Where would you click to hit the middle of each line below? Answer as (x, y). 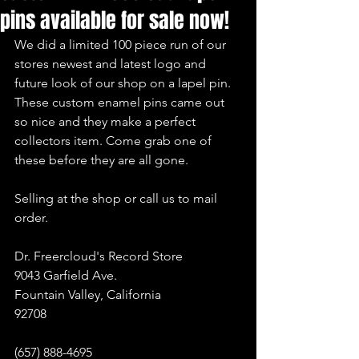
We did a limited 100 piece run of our (122, 44)
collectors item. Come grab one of (115, 141)
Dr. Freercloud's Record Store (99, 256)
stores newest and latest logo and (112, 64)
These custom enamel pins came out (121, 102)
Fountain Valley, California (88, 294)
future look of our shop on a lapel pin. (124, 83)
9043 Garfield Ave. (66, 275)
